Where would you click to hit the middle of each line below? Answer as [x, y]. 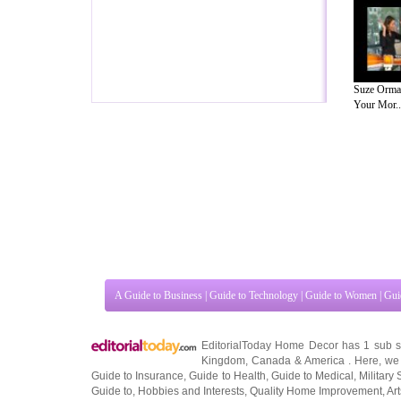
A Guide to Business [158, 384]
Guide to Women [341, 384]
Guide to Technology [254, 384]
